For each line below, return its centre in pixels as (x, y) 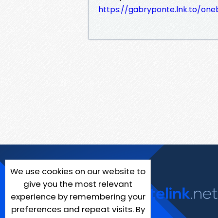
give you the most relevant (78, 184)
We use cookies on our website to (78, 171)
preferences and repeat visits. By (78, 209)
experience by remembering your (78, 197)
